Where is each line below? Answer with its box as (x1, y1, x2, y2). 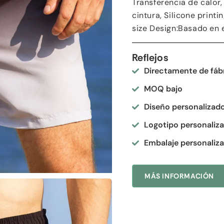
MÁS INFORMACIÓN (144, 171, 214, 180)
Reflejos (132, 51, 168, 64)
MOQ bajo (144, 83, 182, 94)
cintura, (132, 10, 164, 20)
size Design (132, 23, 176, 33)
